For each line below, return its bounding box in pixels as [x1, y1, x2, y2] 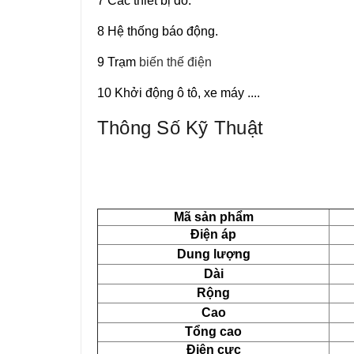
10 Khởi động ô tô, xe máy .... [97, 86, 260, 100]
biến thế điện [139, 55, 212, 69]
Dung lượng [176, 247, 250, 261]
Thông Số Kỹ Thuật [97, 117, 264, 138]
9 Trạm [97, 55, 139, 69]
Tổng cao [185, 325, 242, 338]
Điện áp [190, 228, 236, 241]
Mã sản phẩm [173, 210, 254, 224]
